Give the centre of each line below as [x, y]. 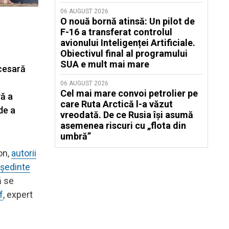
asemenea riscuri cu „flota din [123, 125]
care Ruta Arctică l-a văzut [117, 104]
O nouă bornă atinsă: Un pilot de [128, 21]
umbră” [76, 136]
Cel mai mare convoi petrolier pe [129, 93]
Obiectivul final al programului [124, 53]
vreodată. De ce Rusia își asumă [127, 115]
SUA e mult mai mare [105, 64]
